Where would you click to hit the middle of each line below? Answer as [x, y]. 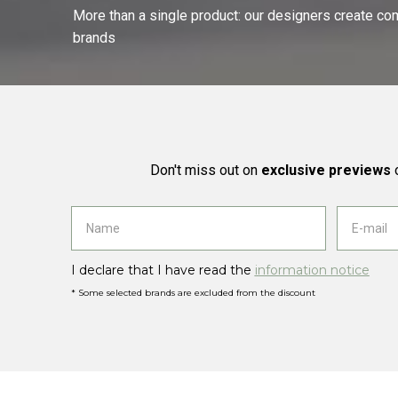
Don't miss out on [205, 171]
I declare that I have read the [163, 271]
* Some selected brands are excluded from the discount [193, 293]
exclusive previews [326, 171]
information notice [312, 271]
